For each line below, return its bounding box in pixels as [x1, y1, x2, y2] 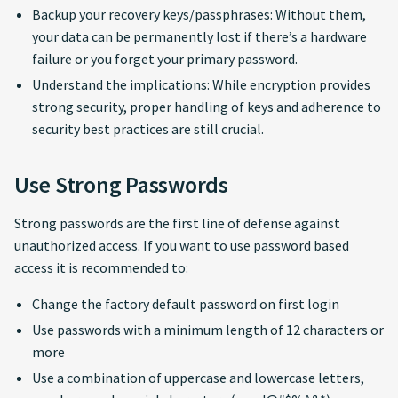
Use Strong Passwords [14, 170, 228, 199]
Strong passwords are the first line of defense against [14, 214, 340, 232]
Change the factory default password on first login [32, 295, 339, 313]
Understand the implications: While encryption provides [32, 76, 370, 93]
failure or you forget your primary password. [32, 50, 298, 68]
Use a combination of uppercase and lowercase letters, [32, 369, 364, 386]
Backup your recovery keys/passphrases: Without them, [32, 5, 366, 23]
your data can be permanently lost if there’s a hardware [32, 28, 367, 45]
